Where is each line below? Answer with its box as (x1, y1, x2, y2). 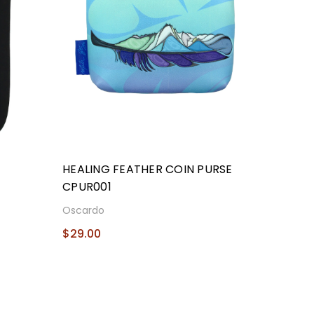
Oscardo (62, 203, 105, 218)
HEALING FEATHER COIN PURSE (62, 161, 233, 178)
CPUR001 (62, 179, 111, 196)
